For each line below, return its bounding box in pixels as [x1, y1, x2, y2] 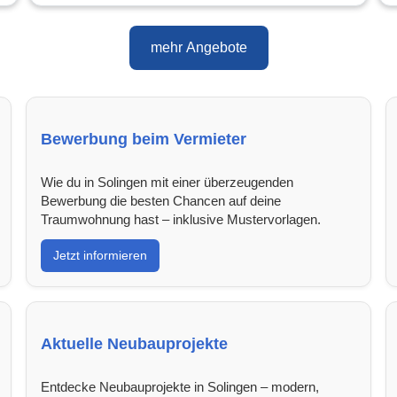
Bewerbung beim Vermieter [41, 129, 247, 148]
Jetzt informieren [53, 247, 148, 262]
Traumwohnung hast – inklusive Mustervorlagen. [41, 211, 322, 227]
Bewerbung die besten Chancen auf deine [41, 192, 282, 208]
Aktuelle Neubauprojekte [41, 334, 229, 353]
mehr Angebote [150, 40, 247, 56]
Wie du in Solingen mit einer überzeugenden [41, 174, 294, 190]
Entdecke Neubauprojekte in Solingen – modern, [41, 378, 320, 394]
